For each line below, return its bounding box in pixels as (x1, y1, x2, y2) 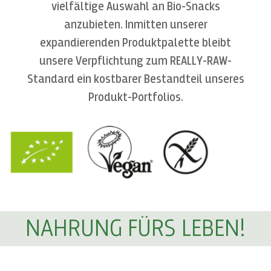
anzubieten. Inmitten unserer (64, 18, 207, 31)
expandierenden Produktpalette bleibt (40, 36, 231, 49)
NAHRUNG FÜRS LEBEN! (25, 216, 246, 242)
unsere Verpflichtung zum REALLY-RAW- (39, 54, 232, 67)
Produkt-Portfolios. (88, 91, 183, 103)
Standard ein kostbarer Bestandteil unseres (27, 73, 244, 85)
